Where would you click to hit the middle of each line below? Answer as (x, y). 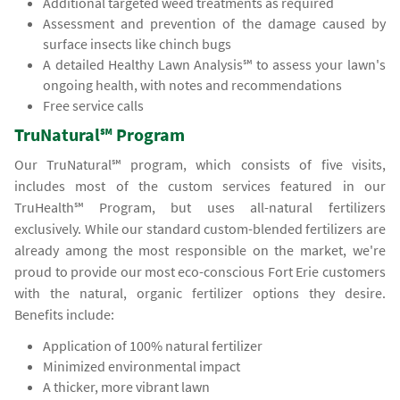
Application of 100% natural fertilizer (153, 346)
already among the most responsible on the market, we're (200, 250)
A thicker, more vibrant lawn (127, 387)
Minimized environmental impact (142, 367)
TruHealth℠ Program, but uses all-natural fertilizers (200, 208)
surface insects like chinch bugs (137, 44)
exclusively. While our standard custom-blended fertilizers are (200, 229)
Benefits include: (65, 315)
